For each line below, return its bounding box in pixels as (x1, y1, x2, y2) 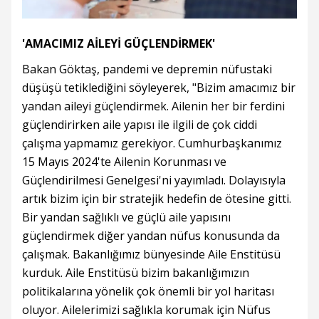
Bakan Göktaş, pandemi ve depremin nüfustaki (22, 61, 272, 78)
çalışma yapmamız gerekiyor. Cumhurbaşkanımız (22, 135, 282, 152)
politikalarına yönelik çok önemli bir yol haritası (22, 283, 274, 300)
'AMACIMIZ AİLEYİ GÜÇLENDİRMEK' (22, 36, 215, 52)
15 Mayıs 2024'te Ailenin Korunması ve (22, 154, 226, 170)
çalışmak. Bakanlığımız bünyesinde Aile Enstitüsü (22, 246, 281, 263)
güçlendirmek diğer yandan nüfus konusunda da (22, 228, 280, 244)
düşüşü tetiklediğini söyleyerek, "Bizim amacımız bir (22, 80, 296, 96)
